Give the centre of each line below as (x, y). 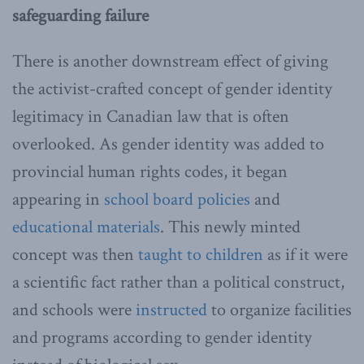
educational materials (86, 227)
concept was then (75, 254)
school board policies (177, 199)
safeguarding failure (80, 15)
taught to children (201, 254)
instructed (171, 310)
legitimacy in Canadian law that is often (151, 116)
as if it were (305, 254)
